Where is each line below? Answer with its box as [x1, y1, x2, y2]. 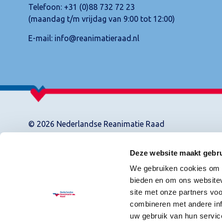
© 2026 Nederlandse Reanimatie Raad [28, 119, 165, 128]
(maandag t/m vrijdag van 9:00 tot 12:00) [28, 14, 175, 24]
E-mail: [28, 33, 55, 43]
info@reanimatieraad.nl [55, 33, 139, 43]
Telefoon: [28, 2, 64, 12]
